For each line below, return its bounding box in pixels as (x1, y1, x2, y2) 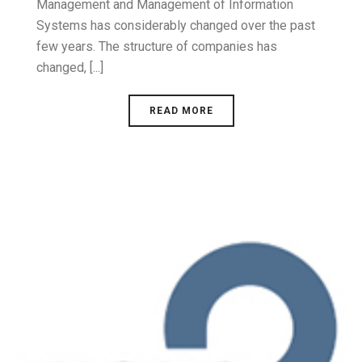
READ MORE (149, 105, 213, 116)
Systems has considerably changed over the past (36, 18, 315, 33)
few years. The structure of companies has (36, 39, 277, 54)
